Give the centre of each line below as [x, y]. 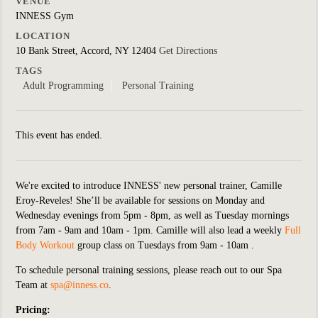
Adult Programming [63, 86]
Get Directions [188, 51]
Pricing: [33, 310]
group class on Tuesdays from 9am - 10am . [166, 245]
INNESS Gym [45, 16]
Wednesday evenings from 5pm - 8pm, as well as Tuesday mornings [152, 215]
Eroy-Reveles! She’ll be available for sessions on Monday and [140, 201]
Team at [32, 285]
